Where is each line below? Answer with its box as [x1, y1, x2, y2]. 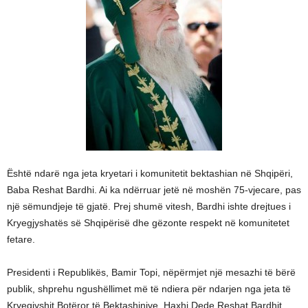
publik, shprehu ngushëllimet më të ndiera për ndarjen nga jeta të [7, 283, 291, 294]
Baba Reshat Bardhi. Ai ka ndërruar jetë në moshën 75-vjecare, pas [7, 184, 301, 195]
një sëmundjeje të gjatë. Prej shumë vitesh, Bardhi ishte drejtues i [7, 201, 291, 212]
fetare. [7, 234, 35, 245]
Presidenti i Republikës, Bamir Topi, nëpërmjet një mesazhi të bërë [7, 267, 296, 278]
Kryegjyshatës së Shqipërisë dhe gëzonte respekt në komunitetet [7, 217, 289, 228]
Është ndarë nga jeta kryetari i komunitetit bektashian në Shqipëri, [7, 168, 293, 179]
